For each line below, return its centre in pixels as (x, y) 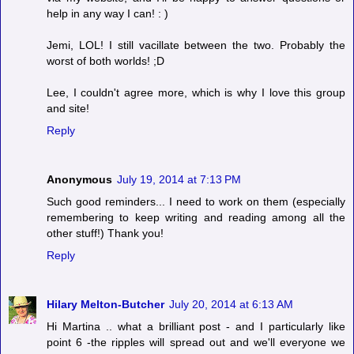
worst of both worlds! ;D (105, 61)
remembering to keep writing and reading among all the (196, 218)
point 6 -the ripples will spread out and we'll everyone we (196, 343)
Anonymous (79, 180)
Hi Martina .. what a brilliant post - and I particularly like (196, 327)
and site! (68, 109)
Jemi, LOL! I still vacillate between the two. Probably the (196, 45)
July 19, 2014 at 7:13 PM (179, 180)
